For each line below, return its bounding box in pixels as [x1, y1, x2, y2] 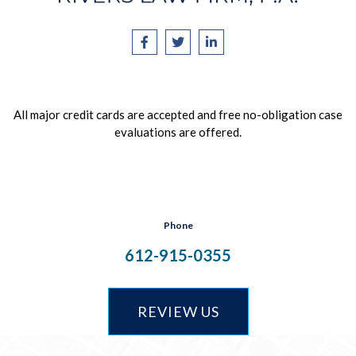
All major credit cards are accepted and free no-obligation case [14, 107, 342, 122]
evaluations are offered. [114, 125, 242, 139]
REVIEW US [137, 303, 219, 320]
